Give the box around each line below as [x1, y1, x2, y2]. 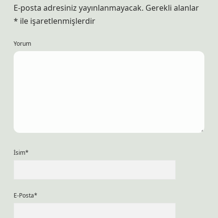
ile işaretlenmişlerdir [18, 16, 95, 26]
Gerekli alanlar [145, 2, 199, 13]
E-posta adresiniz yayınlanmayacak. [14, 2, 144, 13]
